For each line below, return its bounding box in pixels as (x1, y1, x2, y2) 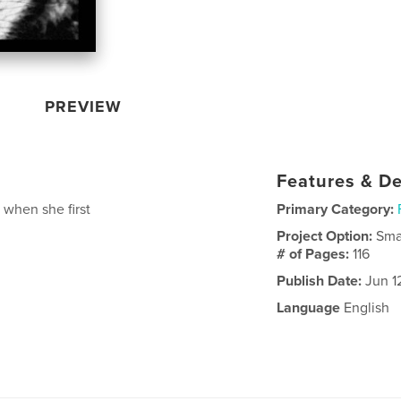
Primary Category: (277, 200, 395, 218)
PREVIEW (45, 96, 123, 116)
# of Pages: (277, 244, 354, 263)
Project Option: (277, 226, 377, 245)
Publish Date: (277, 271, 363, 290)
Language (277, 298, 341, 317)
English (340, 298, 390, 317)
